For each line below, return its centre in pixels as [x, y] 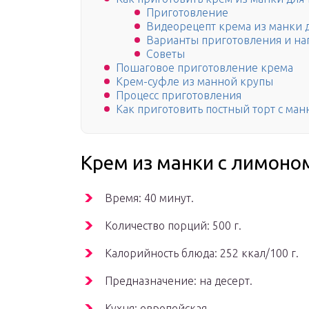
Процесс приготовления [179, 96]
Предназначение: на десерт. [179, 281]
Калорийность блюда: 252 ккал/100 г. [202, 253]
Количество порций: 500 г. [173, 226]
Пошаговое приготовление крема [205, 68]
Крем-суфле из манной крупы [195, 82]
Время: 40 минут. [149, 198]
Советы [166, 54]
